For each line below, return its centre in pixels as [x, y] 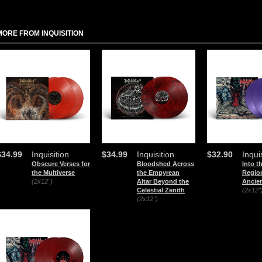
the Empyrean [158, 173]
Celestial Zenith [161, 190]
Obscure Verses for [61, 164]
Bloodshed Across [166, 164]
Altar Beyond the [163, 181]
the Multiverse [53, 173]
